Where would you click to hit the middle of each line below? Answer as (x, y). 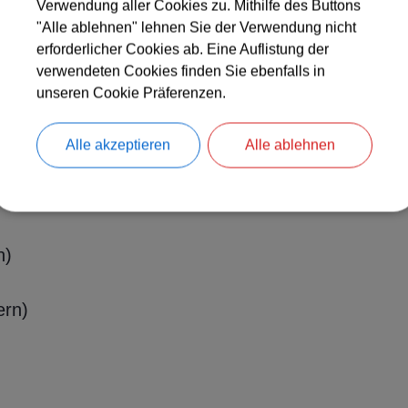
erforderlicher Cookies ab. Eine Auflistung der (182, 49)
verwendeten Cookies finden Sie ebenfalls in (180, 71)
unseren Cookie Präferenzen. (131, 93)
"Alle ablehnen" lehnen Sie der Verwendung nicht (196, 27)
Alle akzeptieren (118, 145)
